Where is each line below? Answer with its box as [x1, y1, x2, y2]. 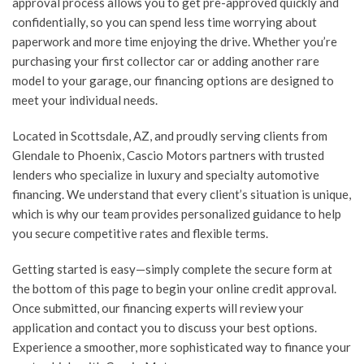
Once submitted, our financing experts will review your [12, 301, 304, 315]
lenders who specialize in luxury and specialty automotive [12, 167, 319, 182]
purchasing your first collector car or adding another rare [12, 54, 319, 68]
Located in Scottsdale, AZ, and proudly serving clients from [12, 128, 327, 143]
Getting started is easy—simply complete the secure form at [12, 262, 332, 276]
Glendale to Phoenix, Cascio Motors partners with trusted [12, 148, 324, 162]
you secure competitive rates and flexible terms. [12, 226, 268, 240]
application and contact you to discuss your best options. [12, 320, 317, 335]
